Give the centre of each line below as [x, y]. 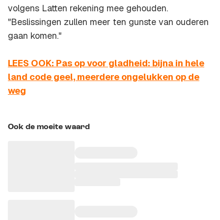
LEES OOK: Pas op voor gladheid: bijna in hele [106, 63]
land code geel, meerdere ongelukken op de [104, 77]
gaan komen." [35, 36]
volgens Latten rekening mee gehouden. [88, 8]
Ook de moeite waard [49, 127]
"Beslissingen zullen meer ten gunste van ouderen [108, 22]
